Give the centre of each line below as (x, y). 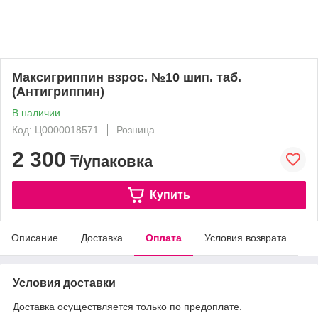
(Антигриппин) (58, 92)
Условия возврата (246, 238)
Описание (35, 238)
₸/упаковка (109, 161)
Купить (170, 194)
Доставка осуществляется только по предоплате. (127, 307)
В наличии (36, 113)
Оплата (164, 238)
